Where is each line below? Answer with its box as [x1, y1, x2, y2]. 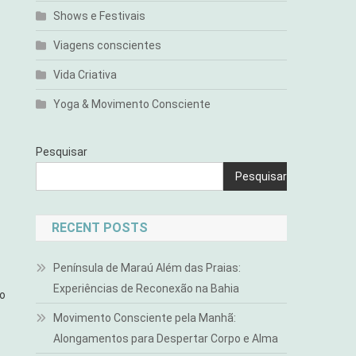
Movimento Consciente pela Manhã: [53, 311, 237, 324]
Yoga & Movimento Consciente [53, 98, 211, 110]
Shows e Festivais [53, 10, 146, 22]
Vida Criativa [53, 68, 118, 81]
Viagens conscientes [53, 39, 162, 52]
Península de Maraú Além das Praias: [53, 261, 242, 274]
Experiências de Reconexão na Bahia [53, 282, 240, 295]
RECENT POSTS [52, 220, 149, 235]
